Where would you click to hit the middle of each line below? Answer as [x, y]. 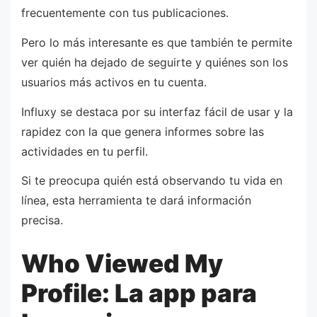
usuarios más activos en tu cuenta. [114, 82]
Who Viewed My [122, 263]
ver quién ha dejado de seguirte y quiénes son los [155, 63]
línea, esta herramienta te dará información [136, 201]
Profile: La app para [139, 293]
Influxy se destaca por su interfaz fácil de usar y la [157, 111]
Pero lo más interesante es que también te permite [157, 43]
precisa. [42, 220]
